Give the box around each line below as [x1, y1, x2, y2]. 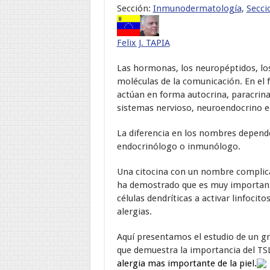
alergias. [116, 206, 152, 217]
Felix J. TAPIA [116, 37, 170, 48]
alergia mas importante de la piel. [116, 257, 257, 269]
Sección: [116, 2, 153, 14]
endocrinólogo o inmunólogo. [116, 140, 240, 152]
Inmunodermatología [152, 2, 242, 14]
